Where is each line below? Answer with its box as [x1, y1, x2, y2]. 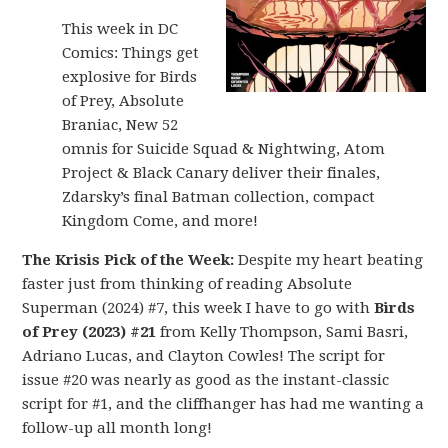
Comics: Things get [62, 44, 200, 62]
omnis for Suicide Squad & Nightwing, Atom [62, 140, 386, 158]
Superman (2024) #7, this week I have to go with [22, 299, 375, 317]
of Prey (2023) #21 [22, 323, 157, 341]
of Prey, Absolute [62, 92, 185, 110]
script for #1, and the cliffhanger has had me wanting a [22, 395, 425, 413]
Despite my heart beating [234, 251, 424, 269]
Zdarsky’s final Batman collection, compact [62, 188, 376, 206]
